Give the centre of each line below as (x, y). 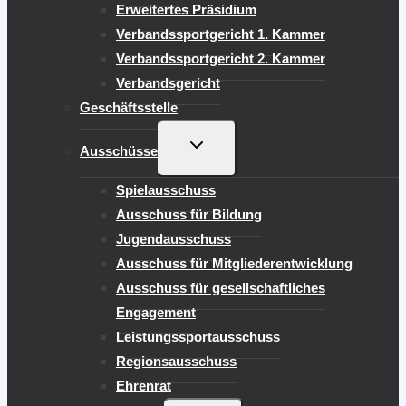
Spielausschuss (166, 189)
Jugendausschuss (174, 238)
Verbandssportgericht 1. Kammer (221, 34)
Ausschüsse (119, 150)
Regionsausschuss (176, 361)
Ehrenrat (144, 385)
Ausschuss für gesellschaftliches (221, 287)
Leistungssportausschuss (198, 336)
